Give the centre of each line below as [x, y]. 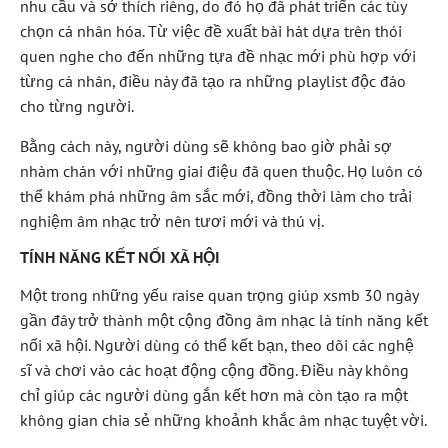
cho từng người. [77, 106]
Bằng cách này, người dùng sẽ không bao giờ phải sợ [206, 145]
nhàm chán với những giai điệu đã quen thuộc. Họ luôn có [221, 170]
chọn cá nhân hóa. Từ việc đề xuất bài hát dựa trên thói [211, 31]
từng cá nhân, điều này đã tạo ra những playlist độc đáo [213, 81]
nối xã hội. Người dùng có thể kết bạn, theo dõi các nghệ [217, 345]
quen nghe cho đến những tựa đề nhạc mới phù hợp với [218, 56]
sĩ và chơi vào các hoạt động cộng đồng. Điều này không [214, 370]
